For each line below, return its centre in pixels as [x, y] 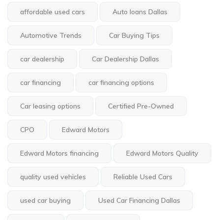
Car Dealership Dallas [125, 59]
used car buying [45, 200]
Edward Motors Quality [162, 153]
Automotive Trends [51, 35]
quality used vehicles [53, 177]
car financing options [121, 82]
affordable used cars [53, 12]
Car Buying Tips [134, 35]
